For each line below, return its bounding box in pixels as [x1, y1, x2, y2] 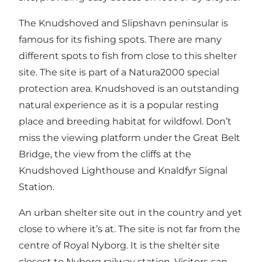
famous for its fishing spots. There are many [19, 34, 222, 46]
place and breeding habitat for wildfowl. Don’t [19, 116, 232, 127]
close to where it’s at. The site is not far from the [19, 223, 240, 235]
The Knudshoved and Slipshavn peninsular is [19, 18, 228, 29]
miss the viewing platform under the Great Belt [19, 132, 240, 144]
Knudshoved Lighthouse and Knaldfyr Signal [19, 165, 227, 177]
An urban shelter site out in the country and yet [19, 207, 242, 219]
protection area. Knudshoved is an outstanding [19, 83, 239, 95]
